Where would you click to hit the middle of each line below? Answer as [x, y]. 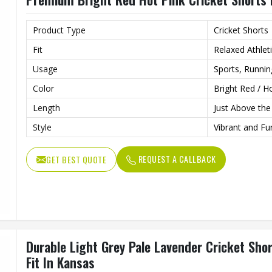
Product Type [59, 30]
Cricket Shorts [241, 30]
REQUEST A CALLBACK [176, 159]
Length [46, 108]
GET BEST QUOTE [76, 159]
